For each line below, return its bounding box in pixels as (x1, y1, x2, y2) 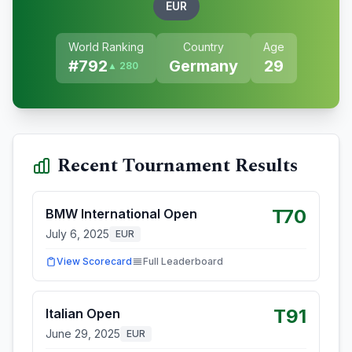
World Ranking (68, 40, 144, 53)
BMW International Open (46, 206, 197, 222)
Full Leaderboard (143, 255, 223, 267)
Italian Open (46, 306, 120, 321)
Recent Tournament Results (57, 152, 298, 180)
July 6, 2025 (46, 227, 109, 240)
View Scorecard (57, 255, 132, 267)
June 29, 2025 (46, 327, 120, 340)
